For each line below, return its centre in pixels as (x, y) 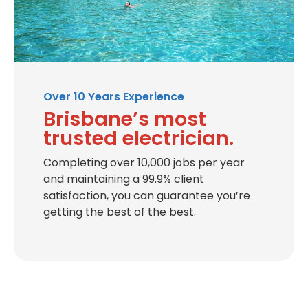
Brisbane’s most (125, 119)
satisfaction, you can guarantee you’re (147, 196)
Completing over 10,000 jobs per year (144, 163)
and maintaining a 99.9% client (124, 179)
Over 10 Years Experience (114, 97)
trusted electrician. (139, 139)
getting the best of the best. (120, 212)
